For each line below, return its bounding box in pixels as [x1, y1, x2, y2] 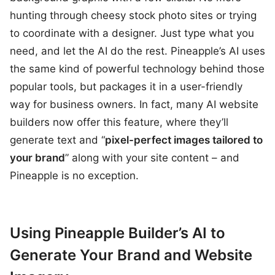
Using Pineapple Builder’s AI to [10, 224, 225, 242]
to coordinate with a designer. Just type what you [10, 27, 254, 39]
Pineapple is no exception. [10, 169, 139, 182]
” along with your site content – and [65, 152, 239, 164]
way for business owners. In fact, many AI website [10, 98, 258, 110]
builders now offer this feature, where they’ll [10, 116, 228, 128]
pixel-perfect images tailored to [105, 134, 263, 146]
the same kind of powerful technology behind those [10, 63, 265, 75]
